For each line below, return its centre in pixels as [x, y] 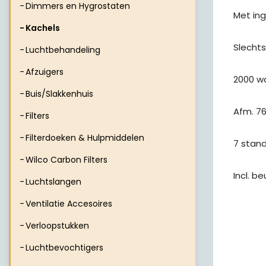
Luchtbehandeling [63, 50]
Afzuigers [45, 72]
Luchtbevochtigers [64, 248]
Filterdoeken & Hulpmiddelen [85, 138]
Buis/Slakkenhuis [59, 94]
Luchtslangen [53, 182]
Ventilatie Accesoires [69, 204]
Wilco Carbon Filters [66, 160]
